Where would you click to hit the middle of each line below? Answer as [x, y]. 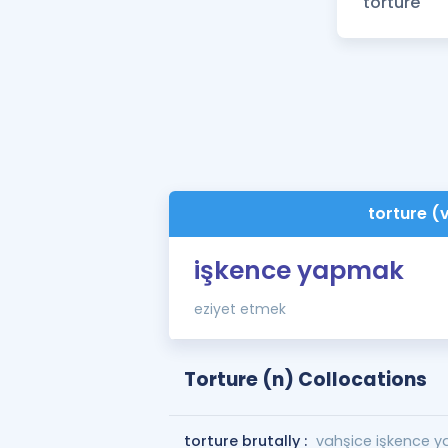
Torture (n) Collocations [305, 379]
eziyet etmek [239, 309]
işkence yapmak [298, 270]
